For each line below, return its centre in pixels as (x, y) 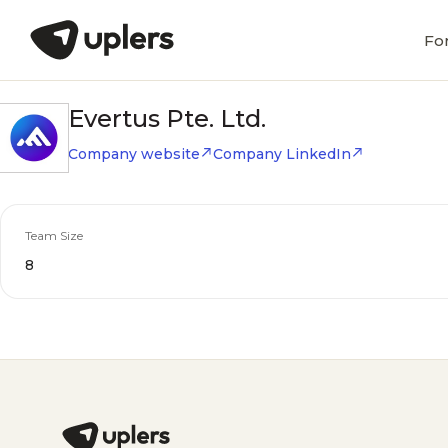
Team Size (54, 235)
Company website (134, 154)
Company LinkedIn (282, 154)
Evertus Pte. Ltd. (167, 118)
